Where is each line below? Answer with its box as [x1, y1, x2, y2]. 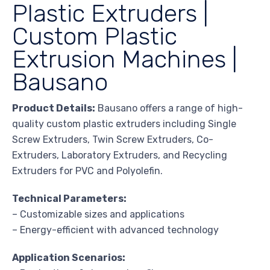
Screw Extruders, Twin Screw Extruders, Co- [12, 133, 213, 145]
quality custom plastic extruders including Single [12, 118, 236, 130]
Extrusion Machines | [12, 44, 237, 74]
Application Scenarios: [12, 251, 125, 263]
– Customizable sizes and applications [12, 208, 184, 220]
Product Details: [12, 102, 95, 114]
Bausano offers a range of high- [95, 102, 243, 114]
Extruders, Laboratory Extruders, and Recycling [12, 149, 227, 161]
